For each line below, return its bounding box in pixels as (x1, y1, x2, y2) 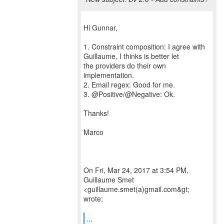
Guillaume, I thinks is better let (83, 51, 179, 61)
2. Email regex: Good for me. (83, 79, 175, 89)
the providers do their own (83, 60, 166, 70)
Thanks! (83, 108, 109, 118)
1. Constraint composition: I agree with (83, 41, 205, 51)
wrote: (83, 193, 103, 203)
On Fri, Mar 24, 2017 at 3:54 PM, (83, 165, 188, 175)
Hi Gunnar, (83, 22, 117, 32)
